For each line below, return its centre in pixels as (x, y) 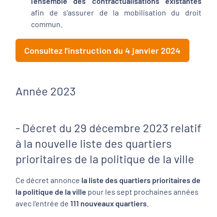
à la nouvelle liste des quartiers (94, 143)
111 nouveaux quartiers (108, 203)
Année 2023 (46, 91)
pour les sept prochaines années (142, 192)
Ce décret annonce (48, 180)
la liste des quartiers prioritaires (136, 180)
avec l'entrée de (42, 203)
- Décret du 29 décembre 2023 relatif (108, 128)
